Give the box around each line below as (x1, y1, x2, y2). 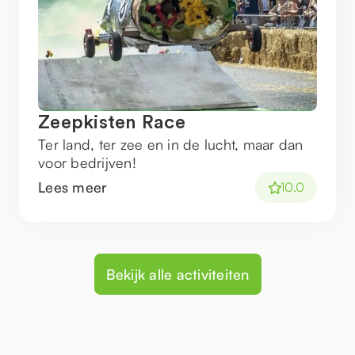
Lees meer (38, 178, 108, 196)
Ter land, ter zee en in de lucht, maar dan (38, 136, 303, 153)
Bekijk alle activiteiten (105, 265, 250, 283)
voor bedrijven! (38, 154, 136, 171)
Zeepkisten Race (38, 113, 185, 132)
